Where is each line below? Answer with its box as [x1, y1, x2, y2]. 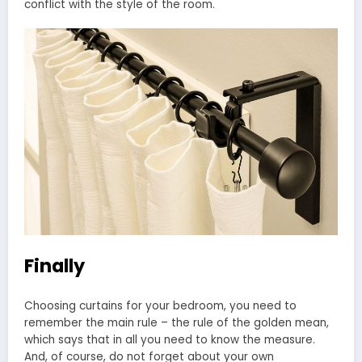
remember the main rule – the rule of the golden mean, [24, 315, 329, 331]
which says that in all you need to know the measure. [24, 332, 315, 348]
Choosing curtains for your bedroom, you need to [24, 298, 297, 314]
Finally [24, 252, 85, 279]
